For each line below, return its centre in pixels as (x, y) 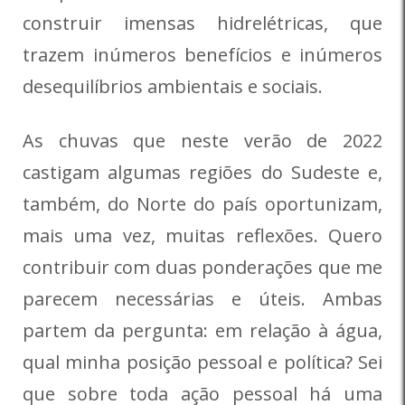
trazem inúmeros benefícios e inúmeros (202, 55)
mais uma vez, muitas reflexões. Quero (202, 236)
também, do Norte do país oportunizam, (202, 204)
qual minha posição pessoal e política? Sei (202, 363)
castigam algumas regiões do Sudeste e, (202, 173)
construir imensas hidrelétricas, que (202, 24)
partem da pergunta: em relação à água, (202, 331)
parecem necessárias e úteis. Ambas (202, 299)
